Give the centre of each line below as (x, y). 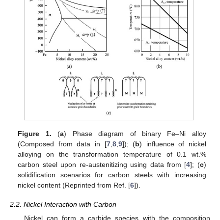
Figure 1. (35, 134)
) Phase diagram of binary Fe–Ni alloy (135, 134)
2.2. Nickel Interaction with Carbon (63, 204)
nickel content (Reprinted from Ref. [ (74, 185)
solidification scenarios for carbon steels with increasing (112, 175)
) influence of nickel (173, 144)
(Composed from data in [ (62, 144)
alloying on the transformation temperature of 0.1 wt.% (112, 154)
